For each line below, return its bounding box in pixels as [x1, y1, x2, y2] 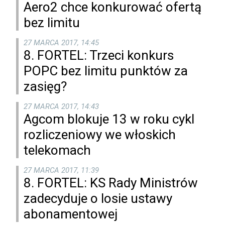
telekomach [24, 143, 91, 158]
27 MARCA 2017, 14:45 [24, 38, 99, 48]
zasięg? [24, 79, 67, 94]
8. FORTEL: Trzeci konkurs [24, 48, 174, 63]
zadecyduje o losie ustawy [24, 191, 172, 206]
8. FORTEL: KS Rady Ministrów [24, 175, 198, 191]
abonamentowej [24, 206, 118, 222]
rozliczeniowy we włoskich [24, 127, 176, 143]
